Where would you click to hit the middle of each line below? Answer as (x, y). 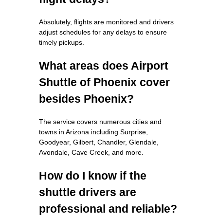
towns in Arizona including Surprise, (93, 132)
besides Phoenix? (86, 99)
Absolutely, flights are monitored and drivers (106, 22)
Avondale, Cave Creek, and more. (91, 152)
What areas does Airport (104, 65)
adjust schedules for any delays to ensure (103, 32)
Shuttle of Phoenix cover (104, 82)
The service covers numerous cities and (100, 121)
